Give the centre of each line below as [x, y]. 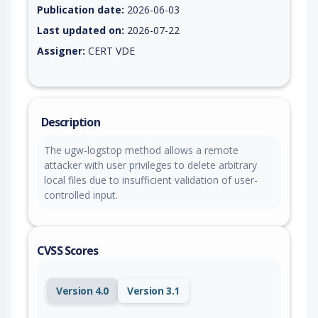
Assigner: [61, 50]
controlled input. [81, 194]
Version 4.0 [82, 291]
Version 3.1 [153, 291]
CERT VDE [110, 50]
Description [70, 122]
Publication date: [81, 9]
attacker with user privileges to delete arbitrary [150, 165]
